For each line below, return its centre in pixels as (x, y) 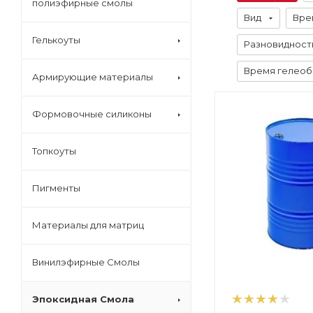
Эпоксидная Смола (83, 299)
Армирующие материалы (93, 77)
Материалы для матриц (88, 225)
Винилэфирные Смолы (86, 262)
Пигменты (56, 188)
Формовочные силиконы (92, 114)
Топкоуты (54, 151)
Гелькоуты (56, 40)
